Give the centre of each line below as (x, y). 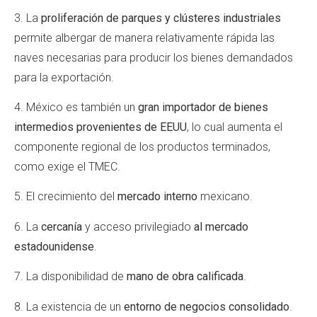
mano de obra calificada (185, 277)
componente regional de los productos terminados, (142, 146)
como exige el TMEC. (69, 166)
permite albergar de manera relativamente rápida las (144, 38)
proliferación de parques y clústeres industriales (161, 18)
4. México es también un (76, 107)
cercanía (63, 226)
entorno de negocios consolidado (207, 306)
